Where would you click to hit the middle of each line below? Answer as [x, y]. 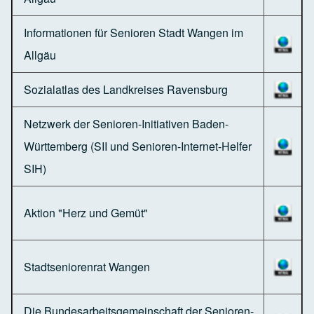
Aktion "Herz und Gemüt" [86, 212]
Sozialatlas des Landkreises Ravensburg [126, 89]
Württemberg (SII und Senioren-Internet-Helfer [138, 146]
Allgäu [40, 55]
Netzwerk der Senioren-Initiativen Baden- [126, 123]
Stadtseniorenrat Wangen [87, 266]
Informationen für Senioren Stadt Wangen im [134, 32]
